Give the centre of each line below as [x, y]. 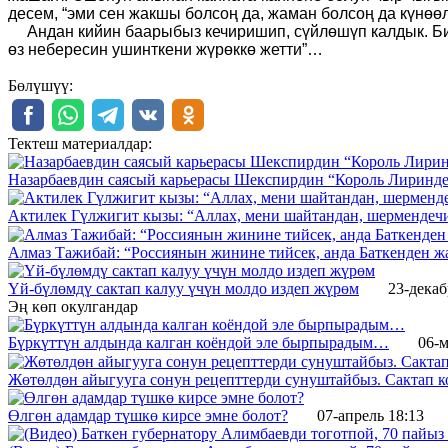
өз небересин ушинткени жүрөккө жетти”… [165, 49]
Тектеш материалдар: [80, 143]
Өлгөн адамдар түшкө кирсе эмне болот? [148, 415]
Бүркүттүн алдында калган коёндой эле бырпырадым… [198, 343]
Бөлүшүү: [40, 85]
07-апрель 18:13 [370, 415]
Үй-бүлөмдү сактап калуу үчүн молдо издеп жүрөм [183, 288]
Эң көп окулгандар [73, 307]
